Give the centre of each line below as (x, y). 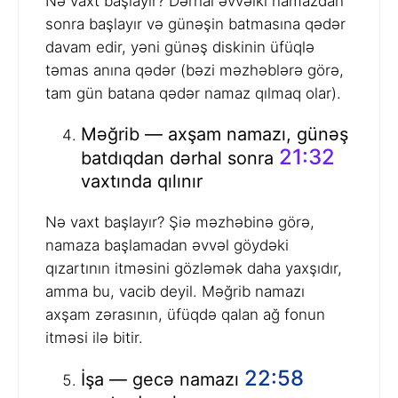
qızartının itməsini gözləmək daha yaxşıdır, (194, 269)
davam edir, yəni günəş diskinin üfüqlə (180, 48)
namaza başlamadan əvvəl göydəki (167, 246)
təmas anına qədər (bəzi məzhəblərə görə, (195, 71)
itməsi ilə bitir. (94, 338)
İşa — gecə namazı (163, 380)
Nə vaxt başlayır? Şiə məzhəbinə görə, (180, 223)
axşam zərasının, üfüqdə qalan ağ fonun (185, 315)
